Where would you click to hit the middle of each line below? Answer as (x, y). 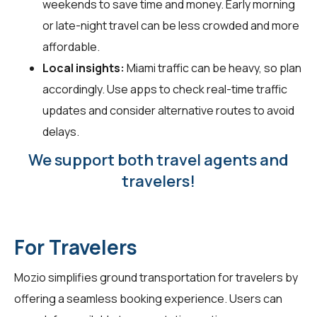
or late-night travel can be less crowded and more (171, 26)
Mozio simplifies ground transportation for (125, 278)
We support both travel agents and (158, 160)
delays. (61, 132)
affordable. (71, 47)
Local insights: (83, 68)
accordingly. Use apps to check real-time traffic (165, 90)
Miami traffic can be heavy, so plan (213, 68)
